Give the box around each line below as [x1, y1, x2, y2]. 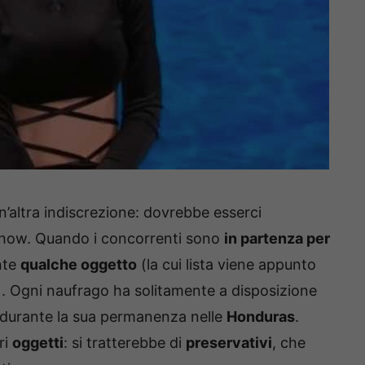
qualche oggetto [20, 255, 137, 273]
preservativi [186, 333, 272, 351]
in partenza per [224, 229, 330, 247]
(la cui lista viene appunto [137, 255, 316, 273]
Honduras [226, 307, 295, 325]
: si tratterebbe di [64, 333, 186, 351]
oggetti [12, 333, 64, 351]
